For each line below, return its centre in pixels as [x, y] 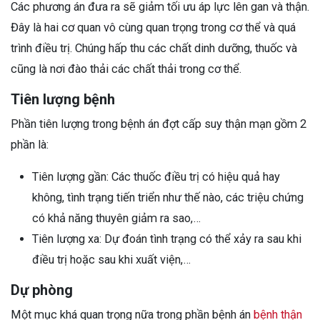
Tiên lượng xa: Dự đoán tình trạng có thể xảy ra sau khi [167, 239]
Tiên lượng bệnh [63, 99]
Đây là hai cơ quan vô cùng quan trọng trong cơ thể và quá [153, 27]
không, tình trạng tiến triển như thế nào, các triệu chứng [168, 197]
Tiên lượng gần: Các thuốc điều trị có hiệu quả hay [156, 176]
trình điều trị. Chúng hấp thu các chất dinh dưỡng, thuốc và [154, 48]
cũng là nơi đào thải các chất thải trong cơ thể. [126, 69]
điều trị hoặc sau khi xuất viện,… [111, 259]
